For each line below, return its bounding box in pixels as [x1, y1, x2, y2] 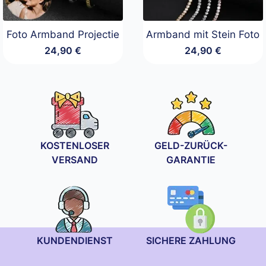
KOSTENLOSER [40, 139, 110, 151]
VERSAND [52, 153, 99, 166]
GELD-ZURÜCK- [154, 139, 228, 151]
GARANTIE [166, 153, 216, 166]
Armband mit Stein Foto [146, 28, 260, 40]
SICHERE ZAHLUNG [146, 234, 236, 246]
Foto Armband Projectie [7, 28, 120, 40]
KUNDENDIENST [37, 234, 113, 246]
